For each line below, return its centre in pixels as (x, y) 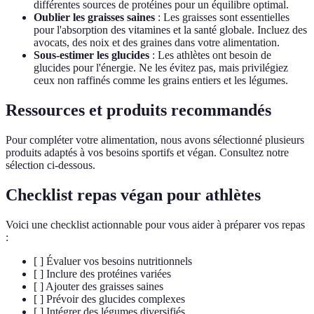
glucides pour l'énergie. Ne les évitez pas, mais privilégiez (161, 68)
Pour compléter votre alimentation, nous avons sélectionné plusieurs (155, 140)
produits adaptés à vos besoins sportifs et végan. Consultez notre (147, 153)
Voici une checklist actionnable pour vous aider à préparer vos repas (155, 224)
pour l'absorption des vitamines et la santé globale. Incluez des (170, 30)
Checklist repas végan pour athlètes (133, 194)
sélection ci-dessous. (50, 165)
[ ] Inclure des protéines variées (102, 273)
